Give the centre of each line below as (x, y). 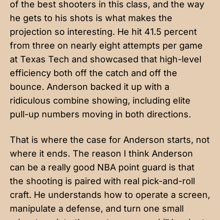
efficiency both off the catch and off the (94, 73)
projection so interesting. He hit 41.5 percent (103, 31)
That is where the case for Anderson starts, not (110, 139)
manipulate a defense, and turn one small (97, 208)
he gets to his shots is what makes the (91, 18)
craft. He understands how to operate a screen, (110, 194)
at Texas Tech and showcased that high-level (106, 59)
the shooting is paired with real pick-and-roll (102, 181)
